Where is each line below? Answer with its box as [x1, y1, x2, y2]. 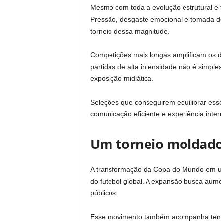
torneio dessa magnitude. [90, 27, 170, 35]
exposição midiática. [90, 74, 153, 82]
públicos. [90, 189, 118, 197]
